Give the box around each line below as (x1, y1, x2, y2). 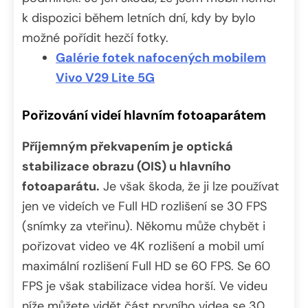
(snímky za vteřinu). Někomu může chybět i (22, 217, 265, 234)
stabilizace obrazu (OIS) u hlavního (22, 157, 231, 175)
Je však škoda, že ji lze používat (100, 177, 279, 195)
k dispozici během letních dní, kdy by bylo (22, 9, 256, 26)
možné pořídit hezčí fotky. (22, 29, 168, 46)
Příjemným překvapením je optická (22, 137, 233, 155)
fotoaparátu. (22, 177, 100, 195)
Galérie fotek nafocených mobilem (56, 49, 266, 66)
